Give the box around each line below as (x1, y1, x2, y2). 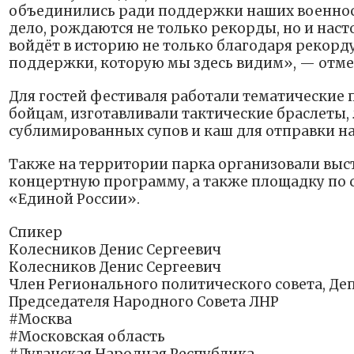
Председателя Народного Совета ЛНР (9, 293, 279, 311)
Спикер (9, 224, 62, 242)
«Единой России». (9, 190, 140, 209)
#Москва (9, 311, 72, 329)
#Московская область (9, 328, 165, 346)
